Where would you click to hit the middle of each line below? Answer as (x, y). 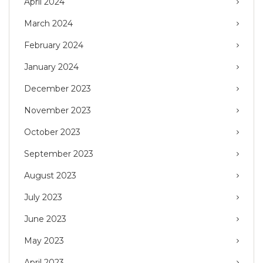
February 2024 (54, 45)
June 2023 (45, 219)
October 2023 (52, 132)
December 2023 (58, 89)
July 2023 (43, 198)
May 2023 (44, 241)
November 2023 (58, 111)
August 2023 (50, 176)
